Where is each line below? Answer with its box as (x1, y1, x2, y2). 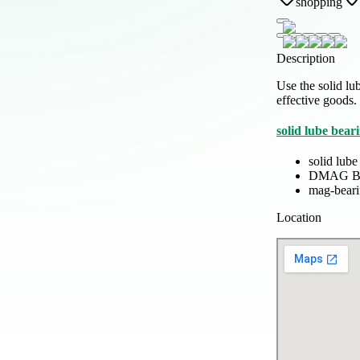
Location (276, 210, 321, 224)
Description (276, 51, 335, 65)
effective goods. (276, 92, 357, 107)
